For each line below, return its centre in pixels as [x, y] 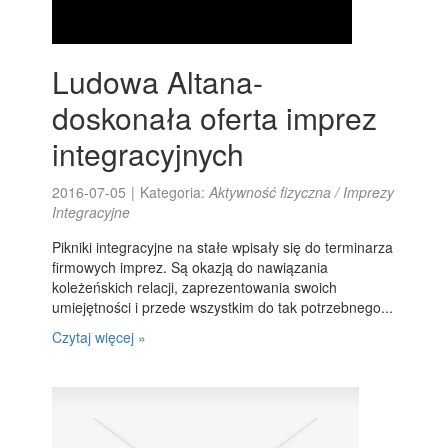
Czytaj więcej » [99, 337]
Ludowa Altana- [158, 81]
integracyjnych [148, 153]
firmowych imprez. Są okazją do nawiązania [190, 267]
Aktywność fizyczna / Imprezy [302, 192]
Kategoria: [175, 192]
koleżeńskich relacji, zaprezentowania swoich [195, 287]
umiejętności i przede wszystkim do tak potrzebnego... [223, 307]
